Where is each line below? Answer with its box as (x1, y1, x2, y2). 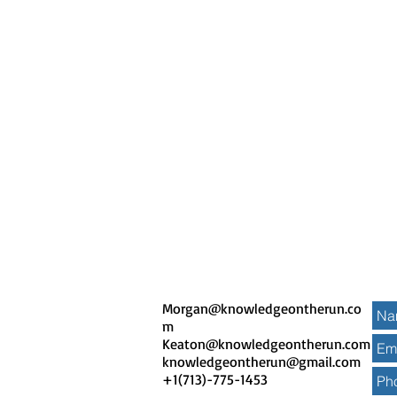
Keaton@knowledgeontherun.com (162, 334, 370, 353)
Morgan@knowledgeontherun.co (162, 299, 362, 317)
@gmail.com (286, 352, 365, 370)
